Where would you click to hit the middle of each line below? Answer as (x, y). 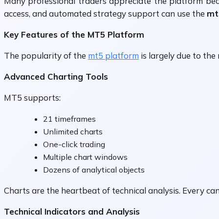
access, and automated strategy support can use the (105, 14)
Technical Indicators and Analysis (72, 212)
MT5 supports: (32, 98)
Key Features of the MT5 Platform (74, 35)
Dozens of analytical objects (94, 170)
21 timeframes (69, 119)
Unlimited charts (73, 132)
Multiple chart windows (85, 157)
